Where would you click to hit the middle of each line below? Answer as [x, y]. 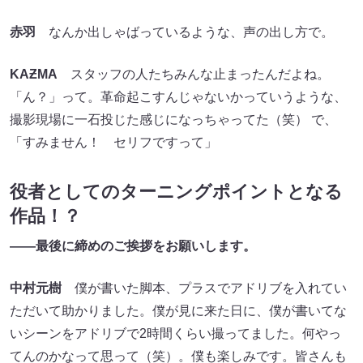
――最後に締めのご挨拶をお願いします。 [133, 246]
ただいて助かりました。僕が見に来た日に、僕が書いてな [178, 311]
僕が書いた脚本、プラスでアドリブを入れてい [204, 288]
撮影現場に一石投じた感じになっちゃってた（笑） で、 [173, 120]
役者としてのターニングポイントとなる [176, 192]
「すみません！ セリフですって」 [113, 143]
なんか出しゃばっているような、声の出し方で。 [185, 32]
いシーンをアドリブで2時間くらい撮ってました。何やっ [175, 334]
